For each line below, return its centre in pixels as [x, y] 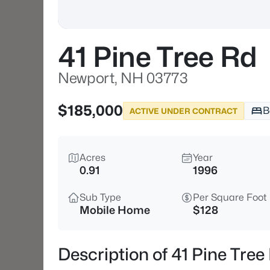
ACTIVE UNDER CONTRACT [184, 111]
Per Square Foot [230, 197]
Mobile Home [115, 210]
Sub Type [100, 197]
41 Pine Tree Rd [158, 57]
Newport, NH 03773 [123, 78]
